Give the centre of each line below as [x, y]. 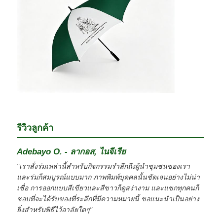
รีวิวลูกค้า [35, 128]
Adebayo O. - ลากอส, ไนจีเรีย [72, 151]
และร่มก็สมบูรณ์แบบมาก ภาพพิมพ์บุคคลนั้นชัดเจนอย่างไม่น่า [109, 177]
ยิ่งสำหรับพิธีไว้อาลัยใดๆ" [55, 209]
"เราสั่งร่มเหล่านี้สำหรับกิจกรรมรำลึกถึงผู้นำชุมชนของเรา [104, 166]
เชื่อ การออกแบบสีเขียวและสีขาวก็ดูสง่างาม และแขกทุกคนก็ [108, 188]
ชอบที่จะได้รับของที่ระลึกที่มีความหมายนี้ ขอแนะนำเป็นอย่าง [108, 199]
